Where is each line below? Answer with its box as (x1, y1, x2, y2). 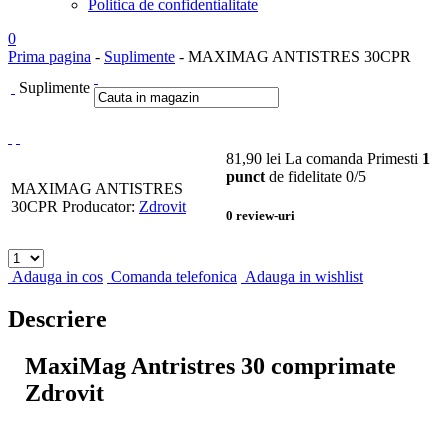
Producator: (62, 198, 135, 215)
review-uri (236, 208, 295, 224)
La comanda (285, 150, 363, 167)
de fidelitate (265, 168, 342, 185)
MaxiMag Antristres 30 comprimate (25, 352, 396, 379)
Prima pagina (8, 48, 91, 65)
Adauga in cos (12, 268, 103, 285)
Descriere (8, 305, 107, 332)
